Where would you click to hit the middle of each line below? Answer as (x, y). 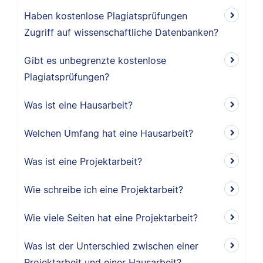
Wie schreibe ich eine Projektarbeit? (104, 190)
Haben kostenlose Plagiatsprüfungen (106, 16)
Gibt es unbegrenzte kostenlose (95, 60)
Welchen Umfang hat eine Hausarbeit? (109, 133)
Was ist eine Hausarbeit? (78, 105)
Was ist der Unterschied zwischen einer (111, 246)
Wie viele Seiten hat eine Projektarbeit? (111, 218)
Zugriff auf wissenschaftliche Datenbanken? (121, 32)
